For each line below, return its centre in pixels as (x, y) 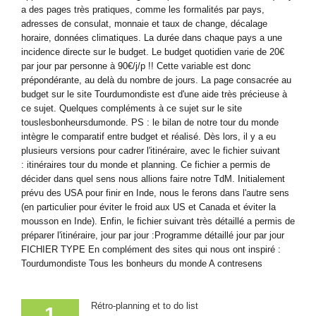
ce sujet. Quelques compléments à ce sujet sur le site (132, 108)
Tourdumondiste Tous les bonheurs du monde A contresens (145, 263)
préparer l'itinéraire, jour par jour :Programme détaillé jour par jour (153, 235)
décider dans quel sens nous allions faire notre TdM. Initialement (153, 178)
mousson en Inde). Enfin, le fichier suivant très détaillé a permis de (158, 221)
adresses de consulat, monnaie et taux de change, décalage (144, 23)
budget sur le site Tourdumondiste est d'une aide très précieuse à (154, 94)
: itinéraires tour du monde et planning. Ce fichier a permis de (146, 164)
